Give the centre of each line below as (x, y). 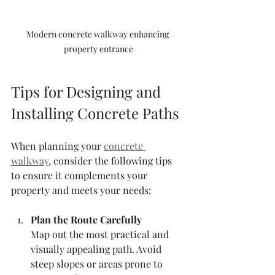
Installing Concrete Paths (95, 113)
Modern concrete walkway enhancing (98, 34)
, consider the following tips (111, 160)
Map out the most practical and (101, 234)
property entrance (98, 48)
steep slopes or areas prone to (98, 263)
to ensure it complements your (80, 175)
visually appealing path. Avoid (97, 249)
